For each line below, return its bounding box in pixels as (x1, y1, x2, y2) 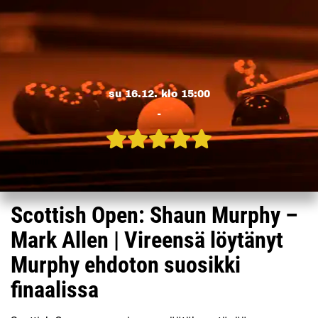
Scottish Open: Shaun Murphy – (11, 202, 298, 229)
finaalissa (11, 276, 99, 303)
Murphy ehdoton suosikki (11, 251, 241, 278)
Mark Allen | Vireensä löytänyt (11, 226, 283, 253)
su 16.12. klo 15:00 (108, 88, 210, 99)
